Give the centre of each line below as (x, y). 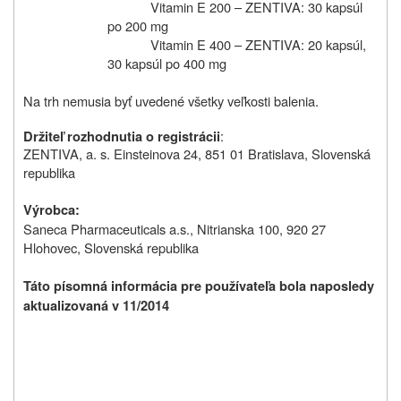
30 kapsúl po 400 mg (167, 63)
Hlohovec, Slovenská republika (111, 247)
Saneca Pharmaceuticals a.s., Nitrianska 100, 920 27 (175, 228)
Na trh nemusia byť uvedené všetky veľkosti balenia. (171, 100)
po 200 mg (138, 25)
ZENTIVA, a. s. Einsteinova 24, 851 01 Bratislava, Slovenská (197, 153)
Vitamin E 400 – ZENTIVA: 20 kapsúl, (258, 44)
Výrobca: (51, 209)
